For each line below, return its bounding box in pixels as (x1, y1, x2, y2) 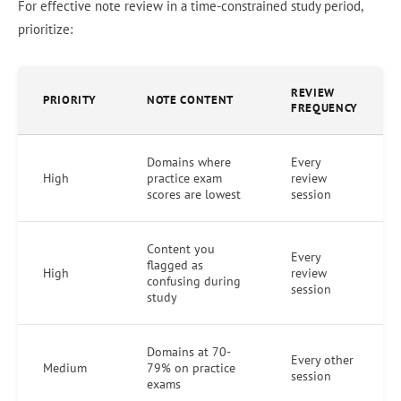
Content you (147, 241, 215, 257)
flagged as (147, 257, 203, 273)
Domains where (147, 154, 231, 170)
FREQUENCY (291, 100, 358, 115)
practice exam (147, 170, 222, 186)
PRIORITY (43, 92, 97, 107)
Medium (43, 360, 87, 376)
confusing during (147, 273, 241, 289)
